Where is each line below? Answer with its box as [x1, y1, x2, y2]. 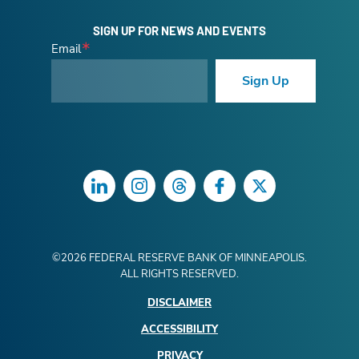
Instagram [139, 183, 202, 201]
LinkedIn [99, 183, 152, 201]
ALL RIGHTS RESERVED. [120, 267, 239, 282]
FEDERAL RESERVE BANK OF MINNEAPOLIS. [87, 251, 307, 266]
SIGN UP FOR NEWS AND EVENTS [93, 23, 266, 38]
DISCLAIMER [147, 296, 212, 311]
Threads [179, 183, 230, 201]
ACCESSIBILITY [141, 322, 218, 337]
